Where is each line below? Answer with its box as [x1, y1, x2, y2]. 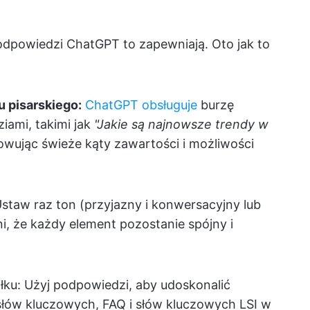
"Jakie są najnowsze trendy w [94, 117, 268, 131]
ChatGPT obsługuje [85, 98, 197, 112]
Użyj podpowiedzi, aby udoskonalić [21, 277, 230, 292]
